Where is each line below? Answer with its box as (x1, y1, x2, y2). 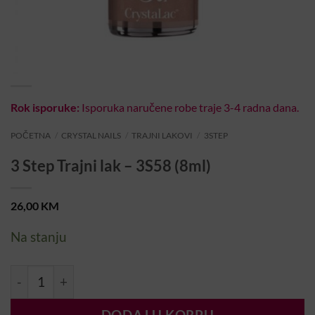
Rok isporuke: (11, 101, 79, 115)
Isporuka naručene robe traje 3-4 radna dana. (79, 101, 299, 115)
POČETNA (11, 130, 51, 141)
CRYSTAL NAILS (61, 130, 122, 141)
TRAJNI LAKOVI (131, 130, 193, 141)
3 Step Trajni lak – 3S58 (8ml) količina (10, 266, 209, 281)
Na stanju (11, 228, 67, 245)
